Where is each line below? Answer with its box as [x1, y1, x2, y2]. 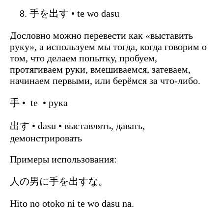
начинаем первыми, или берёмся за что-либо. [10, 75, 200, 86]
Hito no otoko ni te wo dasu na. [10, 197, 134, 209]
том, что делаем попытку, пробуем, [10, 52, 157, 63]
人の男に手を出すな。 [10, 175, 108, 187]
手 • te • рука [10, 97, 68, 108]
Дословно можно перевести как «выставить [10, 29, 193, 41]
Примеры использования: [10, 153, 117, 165]
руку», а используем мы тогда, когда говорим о [10, 41, 207, 52]
